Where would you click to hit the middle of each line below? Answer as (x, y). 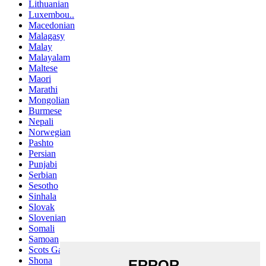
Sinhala (42, 196)
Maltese (43, 68)
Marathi (43, 89)
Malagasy (47, 36)
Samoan (44, 239)
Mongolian (49, 100)
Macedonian (52, 25)
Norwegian (50, 132)
